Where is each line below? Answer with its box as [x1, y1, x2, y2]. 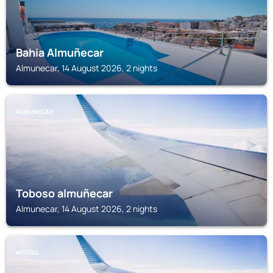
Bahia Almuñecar [16, 45, 104, 60]
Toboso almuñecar [16, 186, 113, 200]
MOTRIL [16, 248, 39, 257]
